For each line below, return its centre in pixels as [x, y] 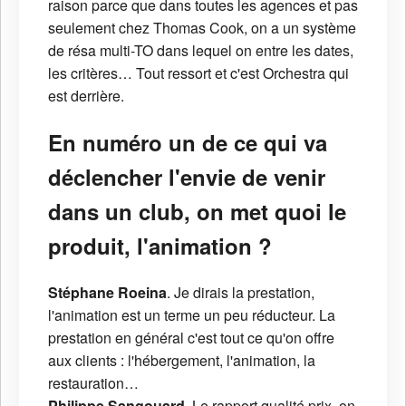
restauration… [93, 383]
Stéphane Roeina [107, 293]
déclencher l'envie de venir [187, 177]
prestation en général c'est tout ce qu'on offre [191, 338]
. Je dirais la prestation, [241, 293]
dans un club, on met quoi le [197, 212]
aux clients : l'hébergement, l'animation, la [182, 361]
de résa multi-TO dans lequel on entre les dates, [201, 51]
